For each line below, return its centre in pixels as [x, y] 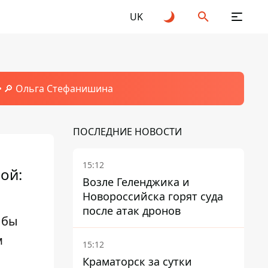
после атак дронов [132, 211]
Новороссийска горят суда [153, 196]
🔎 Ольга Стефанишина [58, 89]
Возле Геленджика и [136, 182]
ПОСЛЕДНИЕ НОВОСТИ [127, 132]
